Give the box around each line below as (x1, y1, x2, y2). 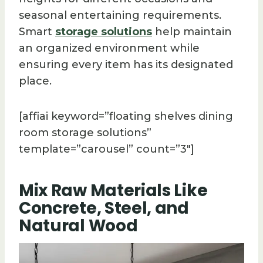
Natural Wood (19, 214, 138, 237)
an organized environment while (19, 41, 200, 55)
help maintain (152, 25, 232, 38)
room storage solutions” (19, 126, 151, 139)
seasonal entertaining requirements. (19, 8, 221, 22)
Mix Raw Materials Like (19, 178, 208, 202)
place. (19, 74, 52, 87)
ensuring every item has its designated (19, 58, 233, 71)
